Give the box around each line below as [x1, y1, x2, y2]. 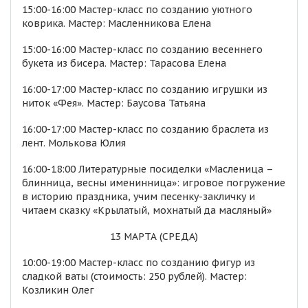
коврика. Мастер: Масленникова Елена [22, 17, 211, 30]
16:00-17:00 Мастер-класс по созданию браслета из [22, 123, 269, 135]
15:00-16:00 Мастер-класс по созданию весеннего [22, 43, 263, 56]
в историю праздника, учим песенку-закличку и [22, 190, 255, 203]
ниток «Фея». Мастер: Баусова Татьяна [22, 97, 206, 109]
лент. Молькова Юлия [22, 137, 126, 149]
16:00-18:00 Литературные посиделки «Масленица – [22, 163, 273, 175]
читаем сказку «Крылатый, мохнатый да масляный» [22, 204, 272, 217]
